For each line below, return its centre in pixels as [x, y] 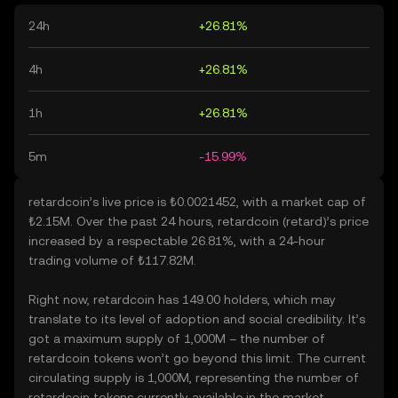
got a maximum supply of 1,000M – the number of [177, 338]
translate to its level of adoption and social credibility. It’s [197, 319]
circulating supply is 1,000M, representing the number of [194, 378]
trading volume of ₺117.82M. [112, 260]
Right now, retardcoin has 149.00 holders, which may [182, 299]
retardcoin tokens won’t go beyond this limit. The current [197, 358]
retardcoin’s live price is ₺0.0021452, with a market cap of [197, 202]
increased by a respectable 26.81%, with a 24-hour [177, 241]
